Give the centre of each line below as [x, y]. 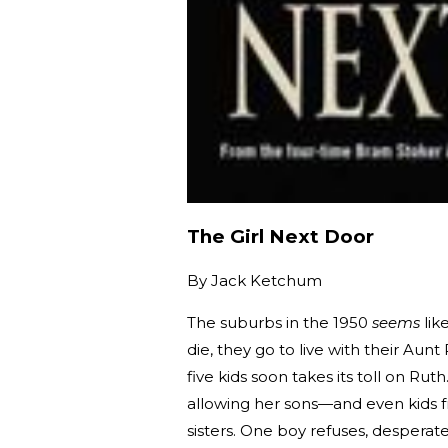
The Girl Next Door [280, 237]
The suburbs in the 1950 [279, 322]
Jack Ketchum [266, 280]
